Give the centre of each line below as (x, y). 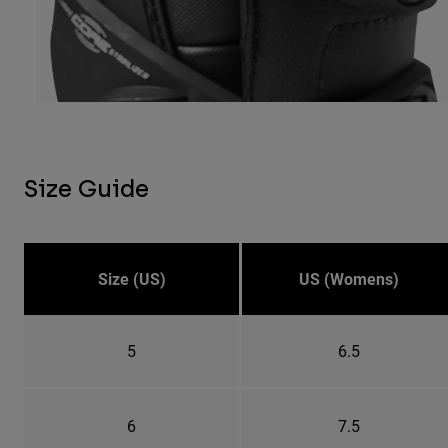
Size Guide (86, 188)
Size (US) (131, 278)
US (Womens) (348, 278)
